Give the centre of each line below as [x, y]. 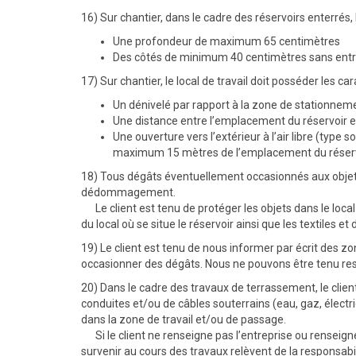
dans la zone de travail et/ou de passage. [185, 319]
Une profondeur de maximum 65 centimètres [226, 41]
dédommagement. [128, 192]
